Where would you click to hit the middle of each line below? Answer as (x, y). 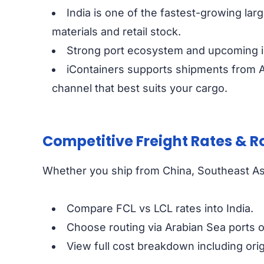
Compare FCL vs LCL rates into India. (160, 208)
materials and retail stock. (116, 31)
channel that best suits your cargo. (140, 88)
